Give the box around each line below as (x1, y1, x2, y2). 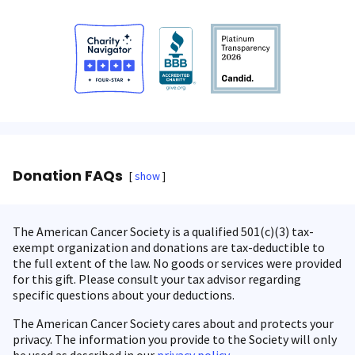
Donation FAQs (13, 166, 123, 185)
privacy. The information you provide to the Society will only (13, 331, 337, 347)
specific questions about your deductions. (13, 287, 235, 303)
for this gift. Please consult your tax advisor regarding (13, 271, 301, 287)
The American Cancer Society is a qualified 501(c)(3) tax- (13, 223, 314, 239)
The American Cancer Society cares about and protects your (13, 315, 334, 331)
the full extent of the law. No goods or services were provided (13, 255, 342, 271)
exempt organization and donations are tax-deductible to (13, 239, 325, 255)
